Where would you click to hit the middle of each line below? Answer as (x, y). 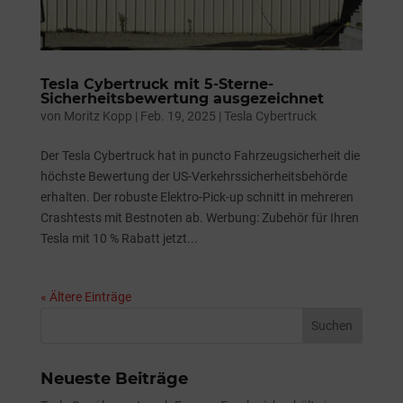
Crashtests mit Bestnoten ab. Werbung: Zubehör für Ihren (199, 218)
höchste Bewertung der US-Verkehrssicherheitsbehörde (193, 177)
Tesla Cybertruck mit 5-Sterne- (157, 85)
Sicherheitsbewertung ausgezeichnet (182, 99)
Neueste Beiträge (114, 379)
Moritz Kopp (98, 116)
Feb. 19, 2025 (178, 116)
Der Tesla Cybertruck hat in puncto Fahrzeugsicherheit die (200, 156)
